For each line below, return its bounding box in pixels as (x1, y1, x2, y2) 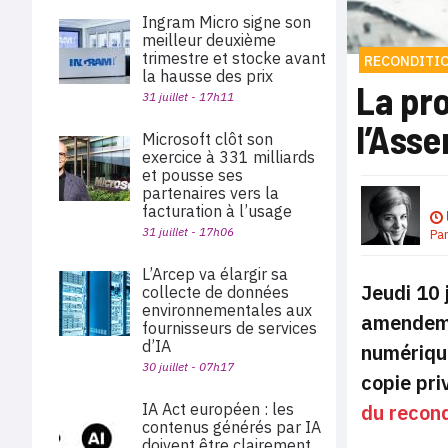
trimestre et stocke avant (142, 48, 326, 68)
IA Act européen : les (142, 399, 294, 419)
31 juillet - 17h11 (142, 89, 234, 104)
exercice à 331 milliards (142, 147, 315, 167)
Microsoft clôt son (142, 129, 273, 149)
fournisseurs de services (142, 318, 317, 338)
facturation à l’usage (142, 201, 292, 221)
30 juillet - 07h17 (142, 359, 234, 374)
